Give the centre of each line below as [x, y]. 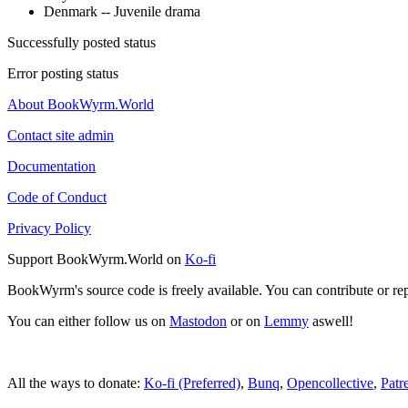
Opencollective [330, 382]
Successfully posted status [82, 42]
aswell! [331, 321]
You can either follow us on [88, 321]
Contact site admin [61, 135]
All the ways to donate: [76, 382]
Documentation [51, 166]
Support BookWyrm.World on [96, 259]
